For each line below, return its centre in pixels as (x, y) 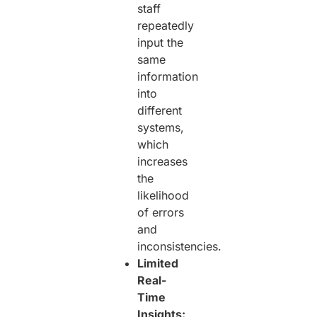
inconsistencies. (181, 247)
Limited (158, 264)
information (168, 77)
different (160, 111)
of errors (161, 213)
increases (163, 162)
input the (161, 43)
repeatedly (166, 26)
